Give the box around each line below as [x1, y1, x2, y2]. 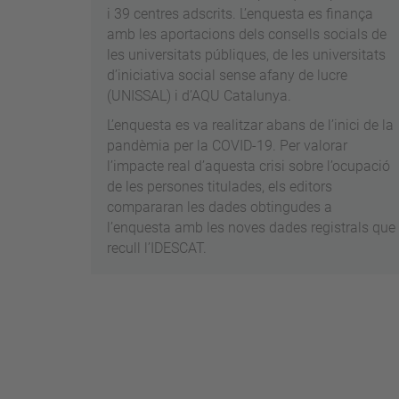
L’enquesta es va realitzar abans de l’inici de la [107, 117, 394, 134]
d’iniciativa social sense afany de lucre [107, 67, 347, 85]
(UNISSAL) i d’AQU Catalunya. [107, 87, 291, 105]
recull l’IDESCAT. [107, 240, 207, 257]
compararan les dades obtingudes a [107, 199, 332, 216]
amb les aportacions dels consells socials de [107, 26, 387, 44]
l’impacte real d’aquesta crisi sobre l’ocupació [107, 158, 390, 175]
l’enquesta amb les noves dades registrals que [107, 219, 395, 237]
